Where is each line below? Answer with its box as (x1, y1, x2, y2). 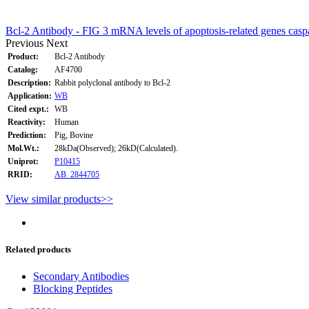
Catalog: (8, 64, 38, 74)
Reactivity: (8, 117, 46, 127)
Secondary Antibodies (33, 270, 129, 283)
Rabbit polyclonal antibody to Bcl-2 (54, 77, 170, 88)
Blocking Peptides (33, 283, 112, 295)
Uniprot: (8, 156, 39, 166)
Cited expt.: (8, 103, 49, 114)
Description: (8, 77, 51, 88)
